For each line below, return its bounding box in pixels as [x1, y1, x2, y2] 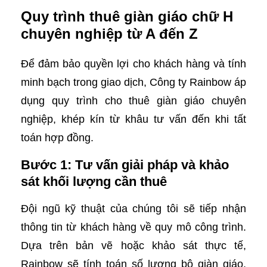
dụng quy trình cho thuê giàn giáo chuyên [21, 95, 246, 107]
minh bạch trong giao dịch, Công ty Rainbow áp [21, 76, 246, 88]
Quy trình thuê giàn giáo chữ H [21, 8, 233, 24]
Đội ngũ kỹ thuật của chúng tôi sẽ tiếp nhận [21, 203, 246, 215]
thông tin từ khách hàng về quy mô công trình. [21, 221, 246, 233]
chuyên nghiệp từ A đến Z [21, 26, 198, 42]
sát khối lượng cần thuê [21, 174, 167, 189]
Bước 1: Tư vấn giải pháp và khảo [21, 157, 229, 172]
